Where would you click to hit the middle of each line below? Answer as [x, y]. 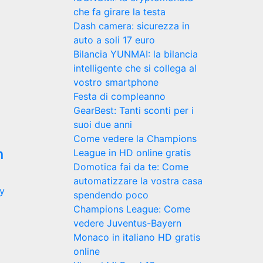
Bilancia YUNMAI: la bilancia [135, 54]
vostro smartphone [116, 82]
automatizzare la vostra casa [138, 181]
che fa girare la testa [119, 12]
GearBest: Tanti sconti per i [133, 110]
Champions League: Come [131, 209]
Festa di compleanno [119, 96]
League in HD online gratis [132, 153]
